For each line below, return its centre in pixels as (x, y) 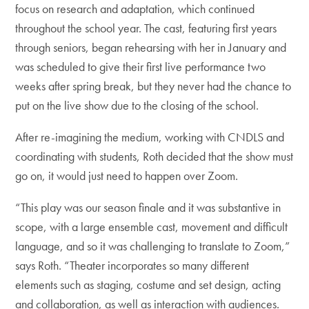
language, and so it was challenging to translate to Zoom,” (153, 246)
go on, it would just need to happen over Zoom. (127, 176)
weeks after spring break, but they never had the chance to (153, 86)
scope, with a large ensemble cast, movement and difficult (152, 227)
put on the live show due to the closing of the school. (139, 106)
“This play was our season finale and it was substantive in (148, 208)
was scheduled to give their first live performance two (141, 67)
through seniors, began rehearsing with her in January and (151, 48)
